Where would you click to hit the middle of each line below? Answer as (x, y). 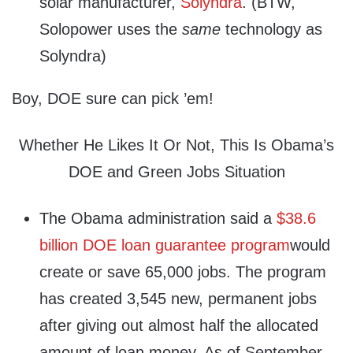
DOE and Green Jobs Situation (176, 172)
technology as (271, 30)
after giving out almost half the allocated (179, 326)
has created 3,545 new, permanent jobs (178, 299)
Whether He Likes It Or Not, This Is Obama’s (176, 145)
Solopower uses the (111, 30)
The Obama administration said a (158, 219)
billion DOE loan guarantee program (165, 245)
